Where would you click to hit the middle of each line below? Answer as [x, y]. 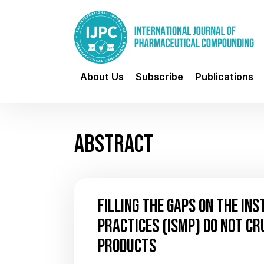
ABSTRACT [114, 143]
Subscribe [159, 77]
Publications [224, 77]
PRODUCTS [127, 246]
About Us [102, 77]
